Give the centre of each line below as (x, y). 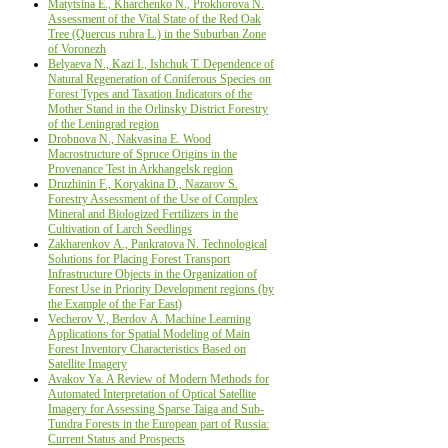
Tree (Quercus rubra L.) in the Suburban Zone (157, 33)
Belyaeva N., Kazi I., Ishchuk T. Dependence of (161, 63)
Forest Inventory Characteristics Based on (147, 348)
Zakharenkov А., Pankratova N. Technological (157, 243)
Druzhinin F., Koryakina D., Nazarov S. (143, 183)
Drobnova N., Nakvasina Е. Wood (129, 138)
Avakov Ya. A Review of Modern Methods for (158, 378)
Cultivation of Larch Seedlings (120, 228)
